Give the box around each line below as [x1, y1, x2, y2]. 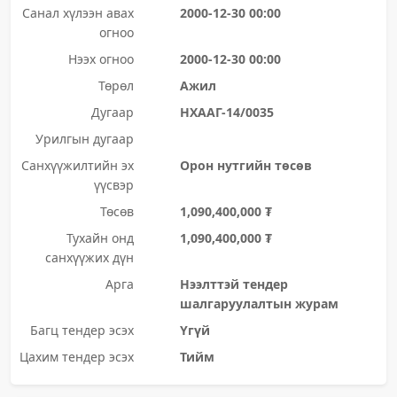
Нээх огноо [67, 51, 134, 67]
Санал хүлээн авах [21, 4, 134, 21]
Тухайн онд [66, 230, 134, 246]
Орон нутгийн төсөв [179, 157, 312, 174]
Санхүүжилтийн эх [20, 157, 134, 174]
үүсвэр [93, 176, 134, 193]
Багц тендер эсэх [29, 322, 134, 339]
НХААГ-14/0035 [179, 104, 274, 121]
